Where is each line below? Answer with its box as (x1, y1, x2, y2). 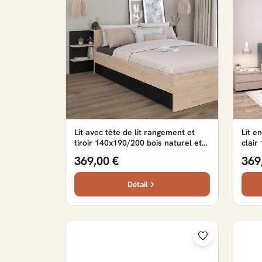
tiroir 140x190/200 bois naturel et (74, 137, 202, 148)
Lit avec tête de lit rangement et (74, 127, 195, 137)
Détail (127, 178, 148, 189)
